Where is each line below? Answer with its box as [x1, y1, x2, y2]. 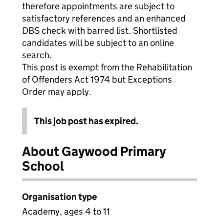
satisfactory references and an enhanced [22, 13, 186, 24]
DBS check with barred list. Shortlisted [22, 25, 177, 36]
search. [22, 49, 52, 61]
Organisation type [22, 191, 97, 202]
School [22, 158, 64, 174]
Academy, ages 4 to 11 [22, 206, 110, 217]
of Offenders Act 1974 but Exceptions [22, 74, 172, 85]
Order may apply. [22, 86, 91, 97]
